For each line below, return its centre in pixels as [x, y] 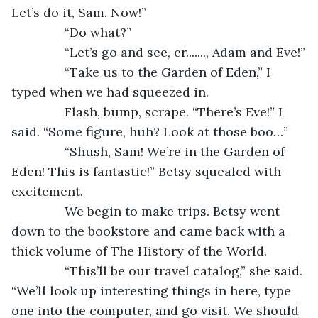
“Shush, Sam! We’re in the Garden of [157, 151]
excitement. [47, 191]
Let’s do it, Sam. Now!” [79, 12]
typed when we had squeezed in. [110, 92]
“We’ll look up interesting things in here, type [153, 290]
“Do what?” [78, 32]
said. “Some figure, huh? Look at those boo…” [150, 131]
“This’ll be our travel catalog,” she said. [166, 270]
